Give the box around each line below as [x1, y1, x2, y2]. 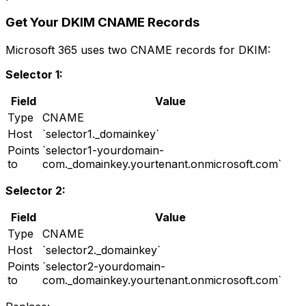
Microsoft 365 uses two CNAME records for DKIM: [5, 42, 270, 57]
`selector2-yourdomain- [42, 259, 165, 273]
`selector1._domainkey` [42, 126, 159, 141]
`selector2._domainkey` [42, 242, 161, 257]
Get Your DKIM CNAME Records [5, 14, 199, 30]
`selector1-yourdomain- [42, 143, 164, 157]
